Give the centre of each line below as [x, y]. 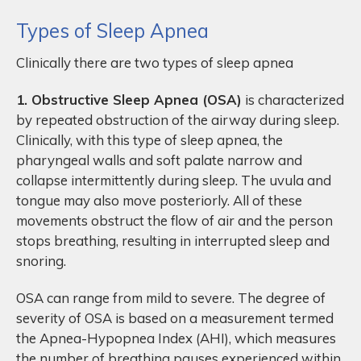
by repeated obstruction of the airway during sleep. [178, 119]
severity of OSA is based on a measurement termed [175, 317]
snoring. [43, 260]
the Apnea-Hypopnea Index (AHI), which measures [176, 338]
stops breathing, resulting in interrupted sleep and [173, 240]
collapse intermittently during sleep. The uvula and [174, 180]
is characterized [293, 99]
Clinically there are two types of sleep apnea [155, 62]
